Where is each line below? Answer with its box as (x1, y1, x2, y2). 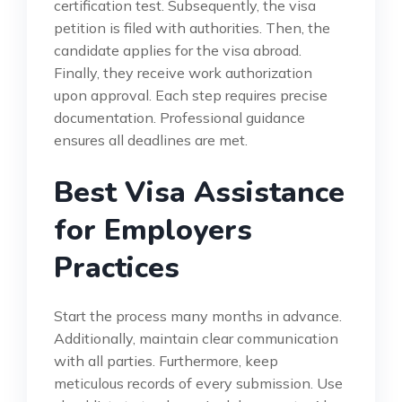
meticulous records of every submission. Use (54, 373, 343, 392)
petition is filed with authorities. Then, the (54, 18, 330, 37)
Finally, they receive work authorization (54, 63, 312, 82)
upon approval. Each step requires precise (54, 85, 328, 104)
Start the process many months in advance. (54, 306, 342, 325)
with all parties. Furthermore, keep (54, 351, 278, 370)
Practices (54, 248, 179, 287)
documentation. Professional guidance (54, 108, 305, 127)
